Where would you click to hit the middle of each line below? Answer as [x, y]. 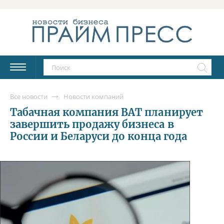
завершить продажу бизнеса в [92, 124]
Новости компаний [93, 96]
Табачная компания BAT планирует [106, 112]
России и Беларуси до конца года [98, 136]
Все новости [29, 96]
